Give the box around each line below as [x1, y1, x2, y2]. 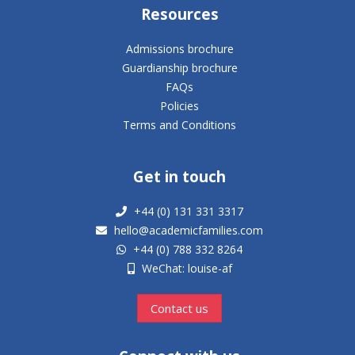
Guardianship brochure [121, 60, 238, 76]
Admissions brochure [125, 41, 234, 57]
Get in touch [133, 166, 227, 187]
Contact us [151, 300, 209, 317]
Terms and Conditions [123, 117, 237, 133]
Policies [160, 98, 200, 114]
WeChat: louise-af [138, 261, 232, 277]
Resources [140, 4, 219, 25]
